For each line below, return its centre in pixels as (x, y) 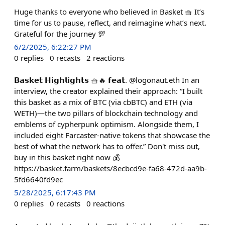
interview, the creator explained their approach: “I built (108, 91)
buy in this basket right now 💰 (67, 157)
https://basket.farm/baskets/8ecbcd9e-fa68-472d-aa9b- (110, 168)
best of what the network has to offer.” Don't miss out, (107, 146)
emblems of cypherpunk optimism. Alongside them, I (106, 124)
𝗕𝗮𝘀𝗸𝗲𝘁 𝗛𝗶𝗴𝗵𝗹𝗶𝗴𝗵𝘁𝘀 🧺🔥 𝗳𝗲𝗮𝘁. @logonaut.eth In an (107, 80)
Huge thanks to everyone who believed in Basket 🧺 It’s (109, 12)
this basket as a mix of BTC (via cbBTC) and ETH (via (103, 102)
